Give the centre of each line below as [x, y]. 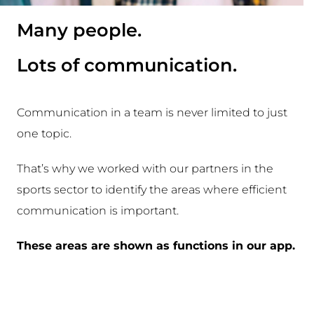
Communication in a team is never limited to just [152, 112]
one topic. [44, 133]
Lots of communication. [127, 64]
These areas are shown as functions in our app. [156, 245]
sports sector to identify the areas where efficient [151, 189]
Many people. [79, 29]
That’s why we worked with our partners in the [145, 168]
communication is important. [97, 210]
